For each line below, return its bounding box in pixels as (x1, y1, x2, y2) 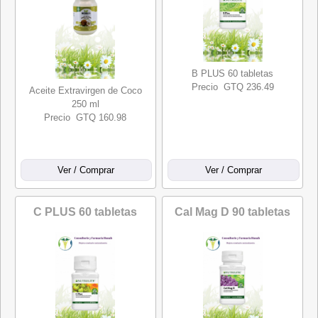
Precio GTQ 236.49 (191, 82, 274, 92)
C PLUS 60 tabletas (33, 206, 138, 218)
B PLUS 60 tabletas (192, 68, 274, 79)
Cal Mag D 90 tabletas (175, 206, 291, 218)
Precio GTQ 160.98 (44, 112, 127, 123)
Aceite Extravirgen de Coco (28, 85, 142, 96)
